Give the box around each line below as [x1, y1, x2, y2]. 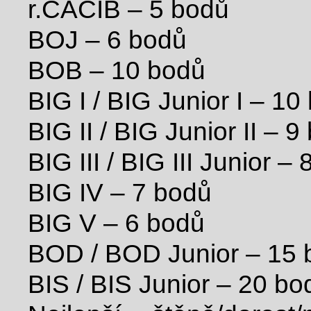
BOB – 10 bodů [28, 56, 205, 85]
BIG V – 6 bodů [28, 208, 205, 238]
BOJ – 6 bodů [28, 25, 187, 55]
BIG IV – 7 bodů [28, 178, 212, 208]
